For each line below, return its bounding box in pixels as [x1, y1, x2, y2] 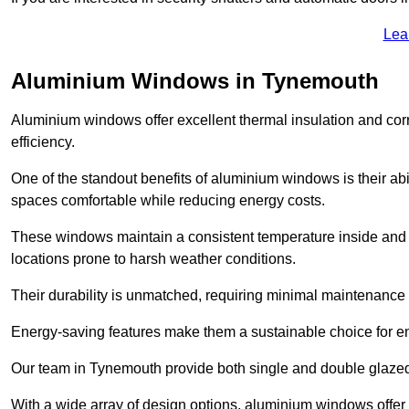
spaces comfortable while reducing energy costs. [11, 192, 325, 208]
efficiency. [11, 133, 75, 150]
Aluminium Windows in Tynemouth [11, 68, 379, 93]
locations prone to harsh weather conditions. [11, 250, 296, 267]
